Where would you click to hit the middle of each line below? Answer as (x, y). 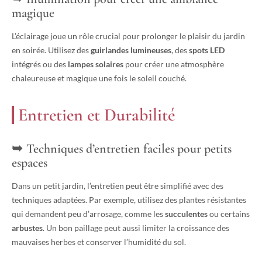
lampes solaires (96, 64)
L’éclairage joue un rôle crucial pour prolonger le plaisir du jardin (128, 36)
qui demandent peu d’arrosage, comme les (88, 214)
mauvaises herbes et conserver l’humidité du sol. (99, 242)
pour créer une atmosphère (174, 64)
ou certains (229, 214)
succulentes (186, 214)
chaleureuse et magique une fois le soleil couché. (99, 78)
